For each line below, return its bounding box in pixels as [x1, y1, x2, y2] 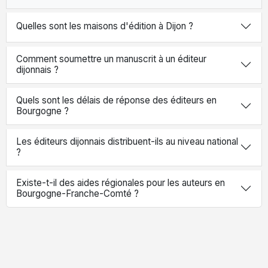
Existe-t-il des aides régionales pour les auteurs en [16, 177, 225, 189]
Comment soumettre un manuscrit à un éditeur [16, 53, 206, 65]
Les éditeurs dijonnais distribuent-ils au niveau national [16, 136, 238, 148]
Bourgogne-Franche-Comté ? [16, 188, 139, 200]
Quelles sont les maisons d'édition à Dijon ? [16, 20, 193, 32]
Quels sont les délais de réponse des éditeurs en [16, 95, 217, 106]
